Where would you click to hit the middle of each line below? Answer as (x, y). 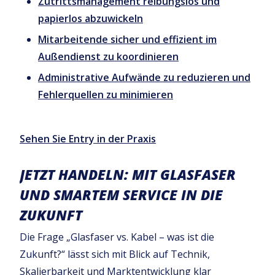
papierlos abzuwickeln (91, 18)
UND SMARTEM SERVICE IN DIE (121, 195)
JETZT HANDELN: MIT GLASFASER (128, 174)
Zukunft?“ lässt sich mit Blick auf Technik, (115, 254)
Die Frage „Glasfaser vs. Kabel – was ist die (117, 237)
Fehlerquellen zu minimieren (106, 94)
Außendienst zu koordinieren (108, 56)
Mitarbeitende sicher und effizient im (127, 39)
